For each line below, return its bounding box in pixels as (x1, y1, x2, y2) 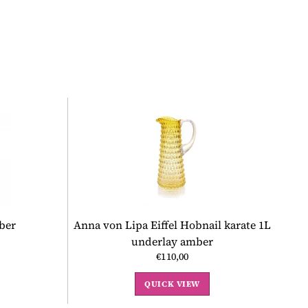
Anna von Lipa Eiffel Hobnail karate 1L (74, 217, 272, 233)
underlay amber (131, 234, 214, 250)
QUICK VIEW (144, 278, 201, 290)
